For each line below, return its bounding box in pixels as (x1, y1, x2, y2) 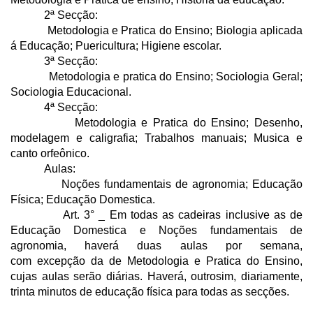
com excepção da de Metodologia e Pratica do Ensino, (10, 254, 303, 267)
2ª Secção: (10, 8, 98, 21)
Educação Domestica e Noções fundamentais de (10, 224, 303, 236)
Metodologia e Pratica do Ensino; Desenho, (10, 116, 303, 129)
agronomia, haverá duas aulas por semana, (10, 239, 303, 252)
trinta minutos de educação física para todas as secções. (10, 285, 289, 298)
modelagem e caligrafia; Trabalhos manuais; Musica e (10, 131, 303, 144)
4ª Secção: (10, 101, 98, 113)
